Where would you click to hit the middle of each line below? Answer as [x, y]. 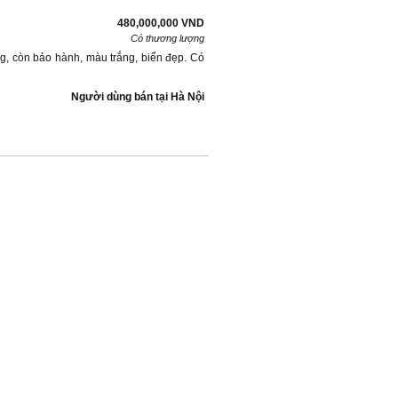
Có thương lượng [167, 38]
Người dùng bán [112, 97]
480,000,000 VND [161, 23]
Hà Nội [187, 97]
